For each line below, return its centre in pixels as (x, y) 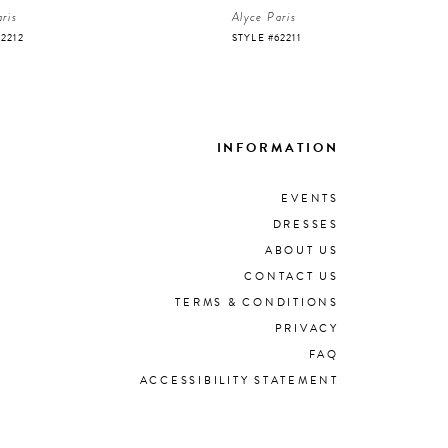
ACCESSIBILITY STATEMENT (239, 381)
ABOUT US (301, 251)
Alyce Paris (264, 16)
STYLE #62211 (266, 37)
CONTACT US (291, 277)
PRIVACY (306, 329)
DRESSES (305, 225)
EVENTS (310, 199)
